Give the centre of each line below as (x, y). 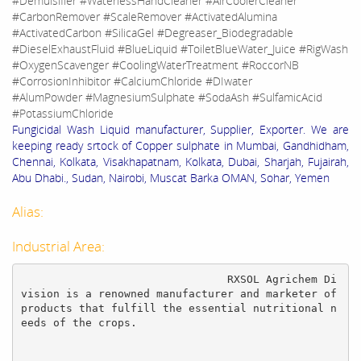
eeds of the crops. (79, 322)
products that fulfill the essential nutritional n (178, 308)
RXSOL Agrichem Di (124, 279)
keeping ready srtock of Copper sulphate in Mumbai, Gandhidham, (180, 146)
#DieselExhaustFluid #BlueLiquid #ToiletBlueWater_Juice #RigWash (180, 49)
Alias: (29, 212)
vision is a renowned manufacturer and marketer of (178, 293)
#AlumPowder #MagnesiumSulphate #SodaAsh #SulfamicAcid (167, 98)
